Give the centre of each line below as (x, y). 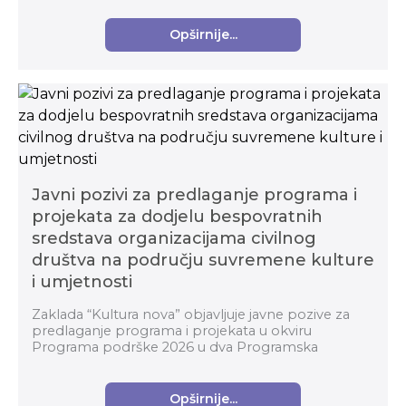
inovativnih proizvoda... (107, 16)
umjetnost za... (79, 380)
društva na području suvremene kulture (203, 261)
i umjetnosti (82, 282)
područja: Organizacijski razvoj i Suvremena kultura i (201, 364)
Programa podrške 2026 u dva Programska (175, 348)
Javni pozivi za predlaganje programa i (194, 195)
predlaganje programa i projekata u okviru (172, 331)
